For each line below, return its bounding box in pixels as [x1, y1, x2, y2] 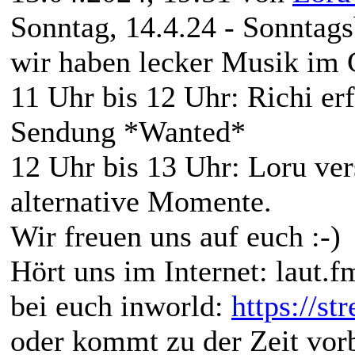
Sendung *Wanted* [10, 114, 246, 148]
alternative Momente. [10, 184, 272, 218]
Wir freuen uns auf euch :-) [10, 219, 341, 253]
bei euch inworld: [10, 288, 231, 323]
